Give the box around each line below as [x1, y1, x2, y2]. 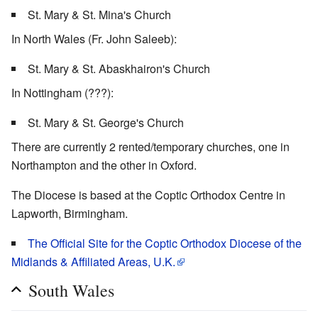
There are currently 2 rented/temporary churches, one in [11, 138, 290, 155]
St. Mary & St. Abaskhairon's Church [28, 60, 210, 77]
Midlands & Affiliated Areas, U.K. [11, 253, 175, 270]
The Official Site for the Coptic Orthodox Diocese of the [28, 234, 302, 251]
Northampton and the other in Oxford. [11, 156, 197, 173]
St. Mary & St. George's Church [28, 114, 184, 131]
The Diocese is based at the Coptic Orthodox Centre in [11, 186, 285, 203]
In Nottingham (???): [11, 84, 114, 101]
